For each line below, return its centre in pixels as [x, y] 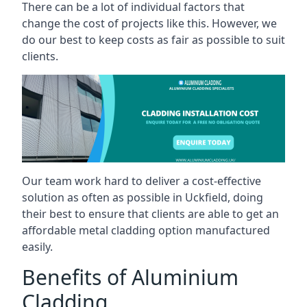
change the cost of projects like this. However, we [149, 23]
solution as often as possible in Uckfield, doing [143, 197]
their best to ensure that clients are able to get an [150, 213]
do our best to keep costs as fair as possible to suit [153, 40]
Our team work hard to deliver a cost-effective [142, 181]
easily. [37, 246]
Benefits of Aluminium [130, 277]
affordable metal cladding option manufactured [146, 230]
